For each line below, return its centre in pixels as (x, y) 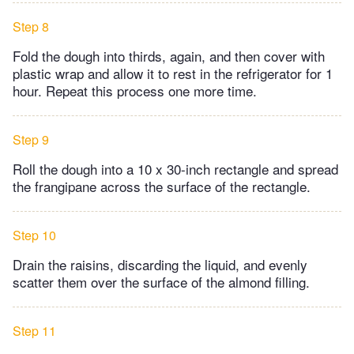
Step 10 (34, 235)
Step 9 (31, 140)
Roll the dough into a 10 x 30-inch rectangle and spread (175, 169)
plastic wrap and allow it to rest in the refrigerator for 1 (173, 73)
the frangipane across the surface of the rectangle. (162, 186)
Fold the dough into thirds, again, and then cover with (169, 56)
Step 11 (34, 331)
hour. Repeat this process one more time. (135, 91)
